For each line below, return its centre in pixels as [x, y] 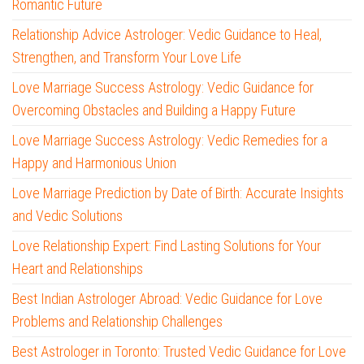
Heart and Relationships [78, 269]
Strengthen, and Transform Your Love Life [127, 58]
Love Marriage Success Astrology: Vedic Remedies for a [170, 141]
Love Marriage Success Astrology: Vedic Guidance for [163, 88]
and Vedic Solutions [67, 216]
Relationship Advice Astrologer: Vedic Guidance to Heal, [167, 35]
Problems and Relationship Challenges [117, 322]
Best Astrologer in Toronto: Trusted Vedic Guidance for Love [179, 352]
